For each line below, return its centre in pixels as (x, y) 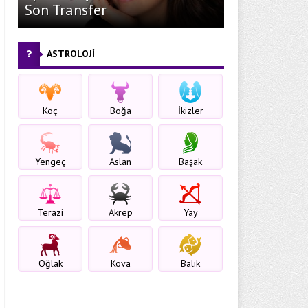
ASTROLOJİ (71, 54)
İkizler (190, 111)
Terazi (50, 212)
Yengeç (50, 162)
